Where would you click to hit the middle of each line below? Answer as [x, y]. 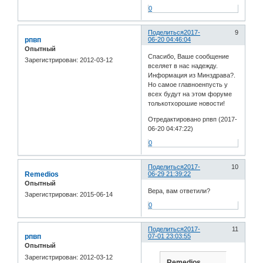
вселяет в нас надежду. [183, 66]
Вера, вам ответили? [179, 191]
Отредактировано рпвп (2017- [193, 119]
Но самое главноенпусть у [188, 85]
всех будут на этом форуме [190, 94]
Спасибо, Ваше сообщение [189, 56]
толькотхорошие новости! [187, 103]
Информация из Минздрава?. [192, 75]
